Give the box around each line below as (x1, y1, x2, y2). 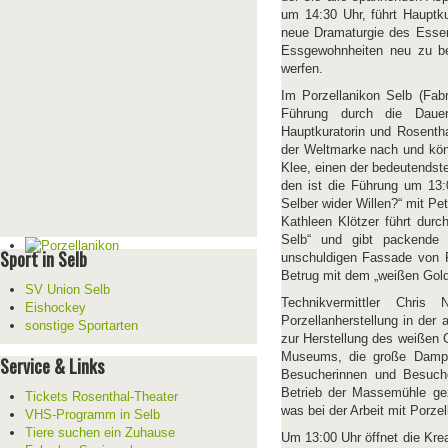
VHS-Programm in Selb (25, 406, 160, 422)
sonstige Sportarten (25, 317, 138, 333)
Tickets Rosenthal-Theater (25, 388, 178, 404)
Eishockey (25, 299, 86, 315)
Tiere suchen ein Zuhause (25, 424, 175, 440)
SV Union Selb (25, 281, 110, 297)
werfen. (280, 61, 323, 76)
